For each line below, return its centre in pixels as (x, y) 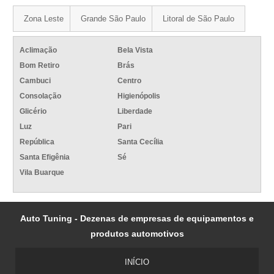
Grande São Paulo (113, 19)
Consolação (41, 96)
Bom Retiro (40, 66)
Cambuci (35, 81)
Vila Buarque (42, 173)
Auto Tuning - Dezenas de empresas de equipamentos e (137, 219)
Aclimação (39, 50)
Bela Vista (135, 50)
